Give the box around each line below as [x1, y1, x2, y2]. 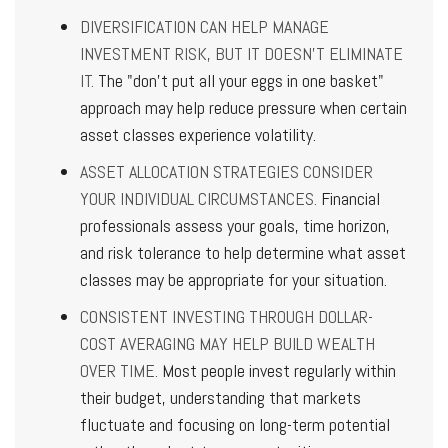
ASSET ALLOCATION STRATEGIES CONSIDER [80, 159, 373, 183]
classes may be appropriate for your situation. [80, 267, 387, 291]
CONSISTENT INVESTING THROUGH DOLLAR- [80, 304, 373, 328]
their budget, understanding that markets [80, 385, 361, 409]
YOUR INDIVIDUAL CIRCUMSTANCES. [80, 186, 317, 210]
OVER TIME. [80, 358, 158, 382]
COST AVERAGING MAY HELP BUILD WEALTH [80, 331, 375, 355]
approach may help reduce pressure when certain [80, 95, 407, 119]
